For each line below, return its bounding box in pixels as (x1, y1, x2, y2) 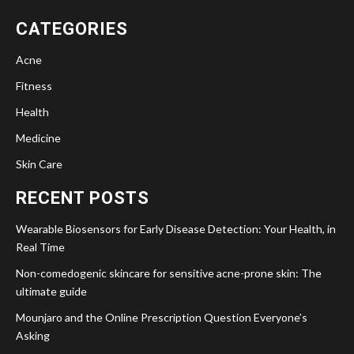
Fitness (16, 79, 52, 93)
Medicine (16, 131, 61, 145)
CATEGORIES (16, 19, 128, 40)
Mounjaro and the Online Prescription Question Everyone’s (16, 311, 307, 325)
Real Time (16, 240, 65, 254)
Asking (16, 329, 50, 343)
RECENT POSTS (16, 188, 149, 209)
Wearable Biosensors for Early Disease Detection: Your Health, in (16, 222, 336, 236)
